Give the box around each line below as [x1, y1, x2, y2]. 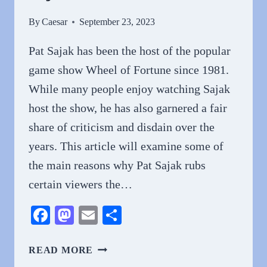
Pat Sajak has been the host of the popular [29, 44, 231, 57]
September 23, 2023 [79, 17, 156, 27]
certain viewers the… [29, 178, 132, 191]
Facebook [50, 204, 124, 226]
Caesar [42, 17, 68, 27]
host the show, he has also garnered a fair [29, 101, 227, 114]
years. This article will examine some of [29, 139, 223, 153]
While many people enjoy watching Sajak [29, 82, 230, 95]
